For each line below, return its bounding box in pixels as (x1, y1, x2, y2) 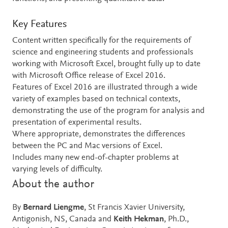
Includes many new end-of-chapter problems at (12, 153, 179, 162)
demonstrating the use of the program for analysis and (12, 106, 205, 116)
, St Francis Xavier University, (84, 203, 185, 212)
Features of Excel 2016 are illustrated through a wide (12, 83, 197, 92)
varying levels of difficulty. (12, 165, 102, 174)
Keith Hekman (113, 215, 164, 224)
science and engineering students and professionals (12, 48, 193, 57)
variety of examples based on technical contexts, (12, 95, 180, 104)
